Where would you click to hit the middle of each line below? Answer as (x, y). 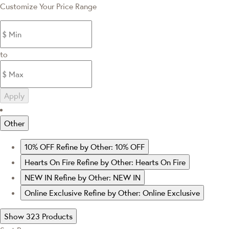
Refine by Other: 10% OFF (100, 146)
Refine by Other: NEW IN (97, 177)
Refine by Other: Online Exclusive (142, 192)
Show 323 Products (38, 216)
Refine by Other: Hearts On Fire (131, 162)
